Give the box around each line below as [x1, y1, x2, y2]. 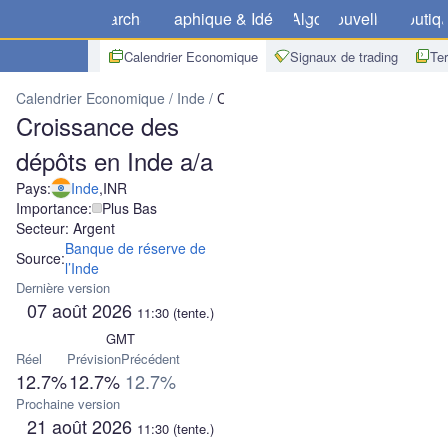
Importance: [16, 198, 92, 218]
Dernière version [16, 278, 110, 297]
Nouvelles [323, 7, 395, 30]
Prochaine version [16, 394, 120, 413]
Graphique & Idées [157, 7, 290, 30]
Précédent [121, 349, 180, 368]
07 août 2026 [26, 297, 137, 323]
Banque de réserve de [65, 238, 206, 258]
